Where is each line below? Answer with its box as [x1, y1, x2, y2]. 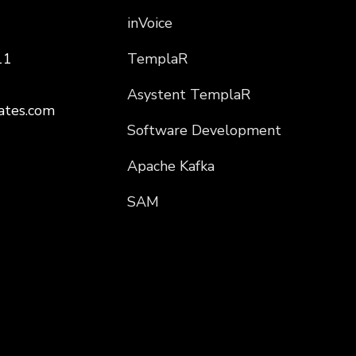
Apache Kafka [126, 157, 215, 176]
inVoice [126, 14, 172, 33]
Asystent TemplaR [126, 85, 250, 105]
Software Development [126, 121, 281, 141]
